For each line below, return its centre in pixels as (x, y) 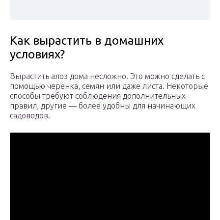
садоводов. (30, 116)
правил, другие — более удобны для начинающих (103, 106)
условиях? (37, 55)
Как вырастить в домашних (87, 41)
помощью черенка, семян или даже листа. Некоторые (109, 86)
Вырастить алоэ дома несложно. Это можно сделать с (107, 76)
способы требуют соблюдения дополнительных (98, 96)
